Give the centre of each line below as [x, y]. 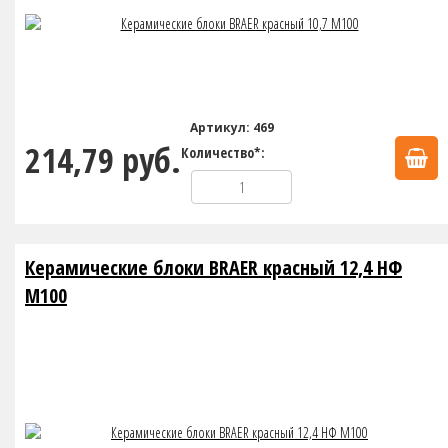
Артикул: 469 [231, 127]
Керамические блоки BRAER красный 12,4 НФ [213, 267]
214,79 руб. [103, 160]
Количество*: [223, 152]
